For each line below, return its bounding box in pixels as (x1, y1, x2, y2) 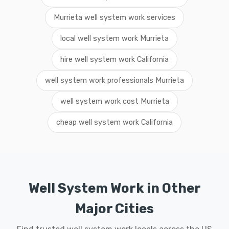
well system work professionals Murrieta (45, 76, 184, 85)
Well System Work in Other (28, 180, 201, 196)
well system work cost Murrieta (60, 97, 169, 106)
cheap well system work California (56, 118, 173, 127)
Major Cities (75, 201, 154, 216)
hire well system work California (60, 55, 169, 64)
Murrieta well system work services (54, 13, 175, 22)
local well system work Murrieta (60, 34, 169, 43)
